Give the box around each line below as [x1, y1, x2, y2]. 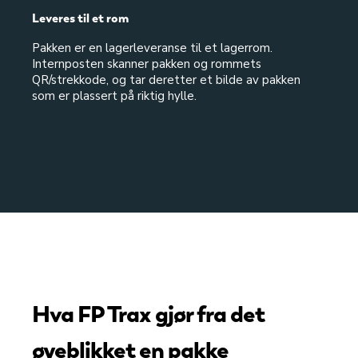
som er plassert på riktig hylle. [32, 88, 197, 104]
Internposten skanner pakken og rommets [32, 56, 261, 72]
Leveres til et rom [32, 10, 129, 26]
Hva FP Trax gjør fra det [32, 298, 265, 329]
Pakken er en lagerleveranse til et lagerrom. [32, 40, 272, 56]
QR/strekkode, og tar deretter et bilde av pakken [32, 72, 300, 88]
